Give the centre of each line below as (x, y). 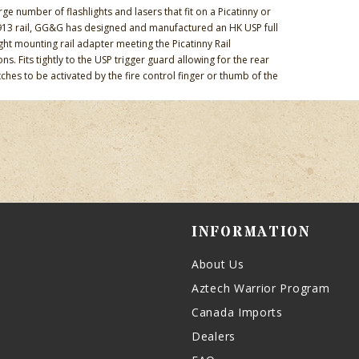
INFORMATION (251, 232)
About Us (218, 264)
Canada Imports (237, 312)
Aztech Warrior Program (261, 288)
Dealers (214, 336)
